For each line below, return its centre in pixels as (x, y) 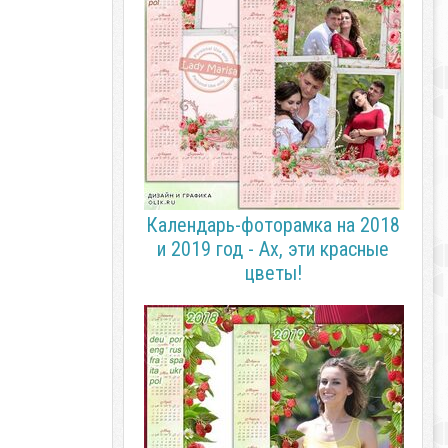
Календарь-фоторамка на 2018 (273, 225)
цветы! (273, 273)
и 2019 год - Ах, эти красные (273, 249)
